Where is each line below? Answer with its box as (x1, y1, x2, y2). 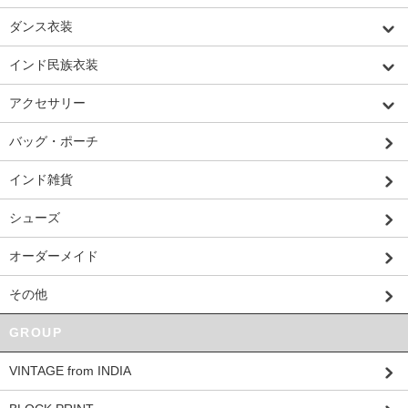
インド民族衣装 (9, 56, 98, 72)
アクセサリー (9, 95, 86, 110)
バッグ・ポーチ (9, 133, 98, 148)
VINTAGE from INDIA (9, 362, 131, 378)
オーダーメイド (9, 248, 98, 263)
